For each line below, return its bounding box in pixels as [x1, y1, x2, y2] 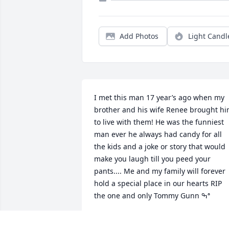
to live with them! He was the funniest [94, 117, 224, 127]
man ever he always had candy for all [94, 129, 222, 140]
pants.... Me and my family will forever [94, 166, 225, 176]
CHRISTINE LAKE [94, 214, 152, 224]
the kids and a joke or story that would [94, 142, 225, 152]
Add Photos [120, 31, 158, 41]
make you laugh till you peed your [94, 154, 211, 164]
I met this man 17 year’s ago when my [94, 93, 224, 103]
